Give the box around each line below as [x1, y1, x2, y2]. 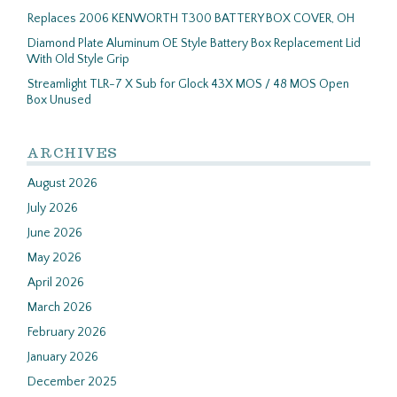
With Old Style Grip [27, 52, 129, 66]
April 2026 [27, 276, 84, 290]
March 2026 [27, 300, 92, 315]
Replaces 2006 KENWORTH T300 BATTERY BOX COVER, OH [27, 12, 354, 26]
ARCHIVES [27, 144, 118, 161]
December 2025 [27, 375, 117, 389]
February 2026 [27, 325, 106, 339]
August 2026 [27, 176, 97, 191]
